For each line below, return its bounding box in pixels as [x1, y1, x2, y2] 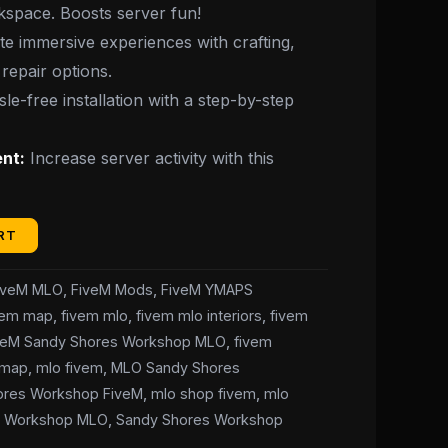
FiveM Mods [71, 280, 154, 298]
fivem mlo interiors [136, 306, 263, 324]
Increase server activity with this [25, 147, 275, 168]
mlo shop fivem [151, 384, 257, 402]
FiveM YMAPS [161, 280, 254, 298]
